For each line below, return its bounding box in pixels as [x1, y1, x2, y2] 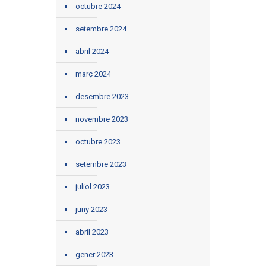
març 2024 [75, 69, 111, 79]
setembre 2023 [75, 160, 126, 169]
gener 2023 [75, 250, 113, 259]
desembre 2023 [75, 92, 129, 102]
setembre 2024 [75, 24, 126, 34]
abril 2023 [75, 227, 109, 237]
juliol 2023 [75, 182, 110, 192]
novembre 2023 [75, 115, 128, 124]
